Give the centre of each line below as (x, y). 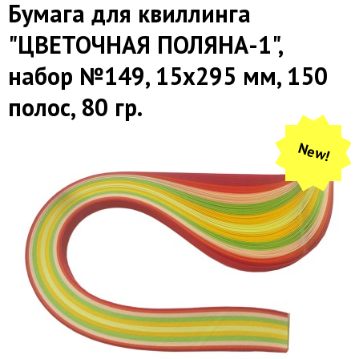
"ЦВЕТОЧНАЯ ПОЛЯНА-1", (145, 44)
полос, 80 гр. (75, 107)
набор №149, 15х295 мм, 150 (168, 75)
